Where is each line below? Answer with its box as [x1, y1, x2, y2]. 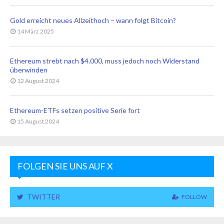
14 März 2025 [17, 27, 54, 35]
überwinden [10, 65, 47, 74]
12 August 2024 [17, 77, 59, 84]
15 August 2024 [17, 117, 59, 125]
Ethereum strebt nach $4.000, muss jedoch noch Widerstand [10, 56, 199, 65]
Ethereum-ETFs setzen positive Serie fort [10, 106, 140, 114]
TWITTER [27, 192, 60, 201]
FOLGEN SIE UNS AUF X [17, 160, 113, 171]
